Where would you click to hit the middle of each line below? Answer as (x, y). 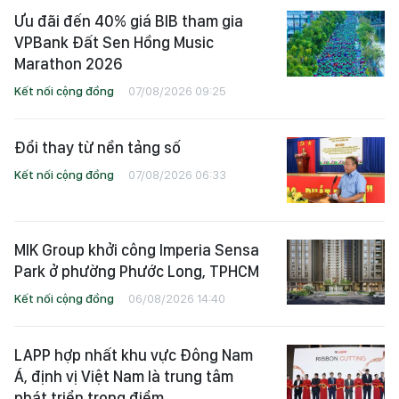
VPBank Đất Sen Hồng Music (114, 43)
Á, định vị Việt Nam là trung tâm (124, 376)
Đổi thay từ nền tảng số (98, 148)
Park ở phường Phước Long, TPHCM (137, 271)
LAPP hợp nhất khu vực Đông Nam (134, 354)
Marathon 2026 (68, 64)
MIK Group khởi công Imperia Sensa (137, 249)
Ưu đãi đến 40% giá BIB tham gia (129, 21)
